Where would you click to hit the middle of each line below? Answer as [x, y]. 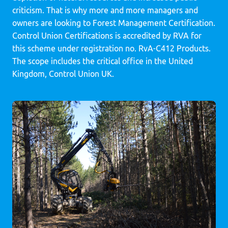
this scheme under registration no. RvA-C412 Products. [111, 48]
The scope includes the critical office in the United [103, 61]
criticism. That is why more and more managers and [105, 10]
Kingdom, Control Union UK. [63, 74]
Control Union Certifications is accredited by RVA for [107, 36]
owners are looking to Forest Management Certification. [114, 23]
